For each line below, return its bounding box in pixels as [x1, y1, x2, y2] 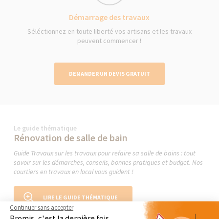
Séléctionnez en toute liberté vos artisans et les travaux [27, 26, 192, 36]
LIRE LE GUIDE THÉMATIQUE [43, 193, 118, 201]
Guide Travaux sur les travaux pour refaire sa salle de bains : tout [14, 148, 196, 157]
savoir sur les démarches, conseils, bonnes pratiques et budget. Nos [14, 157, 203, 167]
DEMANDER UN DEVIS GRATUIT [68, 69, 150, 77]
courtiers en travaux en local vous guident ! [14, 167, 134, 176]
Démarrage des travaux [69, 12, 150, 22]
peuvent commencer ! [77, 36, 142, 45]
